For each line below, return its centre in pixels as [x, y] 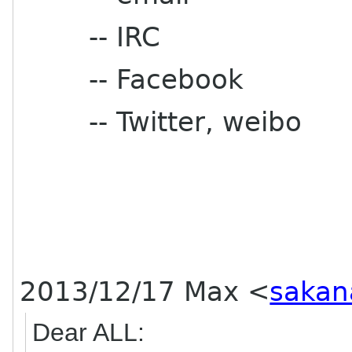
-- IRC [90, 37]
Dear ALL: [88, 332]
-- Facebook [132, 79]
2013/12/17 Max [134, 291]
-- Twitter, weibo [161, 122]
